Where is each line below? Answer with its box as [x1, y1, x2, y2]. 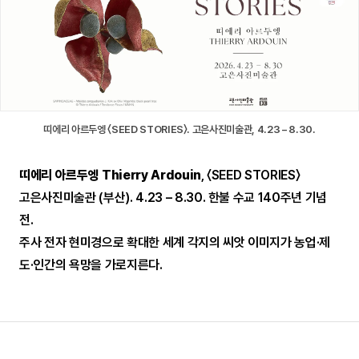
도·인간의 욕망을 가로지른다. [19, 257, 163, 273]
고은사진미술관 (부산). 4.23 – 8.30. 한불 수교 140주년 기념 [19, 190, 328, 206]
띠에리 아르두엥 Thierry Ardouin [19, 167, 201, 184]
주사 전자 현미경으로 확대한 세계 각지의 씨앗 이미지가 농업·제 [19, 235, 331, 251]
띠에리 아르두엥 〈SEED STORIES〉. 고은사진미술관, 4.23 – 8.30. [43, 123, 316, 136]
